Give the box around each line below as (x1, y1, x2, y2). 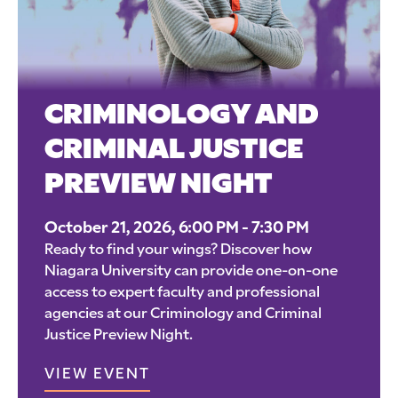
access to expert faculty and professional (44, 285, 320, 300)
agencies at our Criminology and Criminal (44, 306, 322, 322)
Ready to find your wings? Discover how (44, 243, 312, 258)
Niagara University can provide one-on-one (44, 264, 338, 279)
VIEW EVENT (44, 367, 150, 382)
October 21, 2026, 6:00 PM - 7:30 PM (44, 220, 309, 236)
